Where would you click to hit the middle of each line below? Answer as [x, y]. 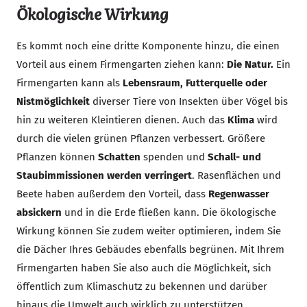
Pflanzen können [57, 157]
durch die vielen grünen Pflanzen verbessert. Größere [141, 138]
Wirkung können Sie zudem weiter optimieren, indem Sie [149, 231]
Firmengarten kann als [70, 83]
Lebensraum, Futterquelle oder [195, 83]
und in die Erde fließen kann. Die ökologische [169, 212]
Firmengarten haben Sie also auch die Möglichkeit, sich [144, 268]
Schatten [119, 157]
